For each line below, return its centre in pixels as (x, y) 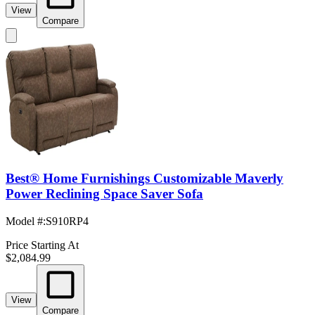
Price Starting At (42, 245)
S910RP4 (67, 221)
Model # (24, 221)
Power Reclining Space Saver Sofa (104, 194)
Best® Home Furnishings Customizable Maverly (144, 179)
